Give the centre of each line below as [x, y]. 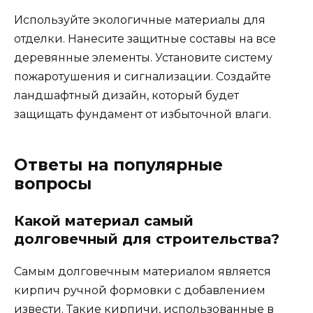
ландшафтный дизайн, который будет [126, 95]
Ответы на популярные [118, 165]
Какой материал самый [104, 220]
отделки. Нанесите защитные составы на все [145, 38]
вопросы [53, 183]
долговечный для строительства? [147, 239]
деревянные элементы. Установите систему [143, 57]
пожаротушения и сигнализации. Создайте [143, 76]
